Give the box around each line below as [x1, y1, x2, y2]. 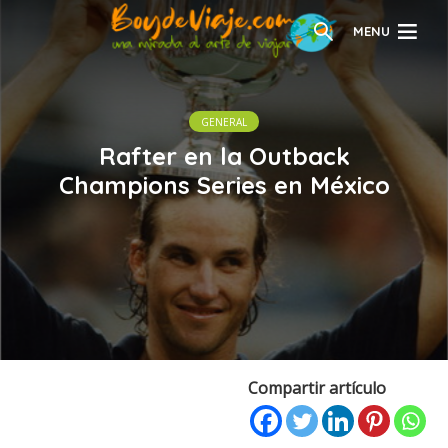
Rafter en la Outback [98, 140, 350, 171]
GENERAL [201, 114, 247, 129]
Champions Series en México [58, 169, 390, 200]
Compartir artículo [248, 377, 386, 399]
